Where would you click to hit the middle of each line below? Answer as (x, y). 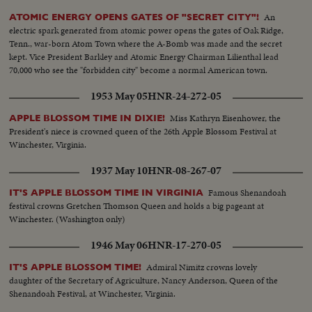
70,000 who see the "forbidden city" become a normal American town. (139, 70)
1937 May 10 (119, 171)
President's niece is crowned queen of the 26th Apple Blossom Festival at (143, 132)
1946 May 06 (119, 245)
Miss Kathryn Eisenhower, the (226, 118)
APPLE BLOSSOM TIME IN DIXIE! (87, 118)
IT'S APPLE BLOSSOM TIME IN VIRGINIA (107, 193)
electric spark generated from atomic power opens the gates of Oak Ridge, (147, 31)
